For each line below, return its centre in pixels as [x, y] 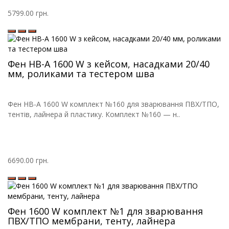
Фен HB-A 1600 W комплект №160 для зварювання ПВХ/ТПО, [113, 104]
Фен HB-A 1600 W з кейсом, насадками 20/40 [109, 64]
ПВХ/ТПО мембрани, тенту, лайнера [91, 221]
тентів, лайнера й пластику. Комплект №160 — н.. [94, 114]
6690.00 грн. [28, 161]
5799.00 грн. [28, 13]
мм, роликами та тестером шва [81, 74]
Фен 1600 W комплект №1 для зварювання [105, 211]
